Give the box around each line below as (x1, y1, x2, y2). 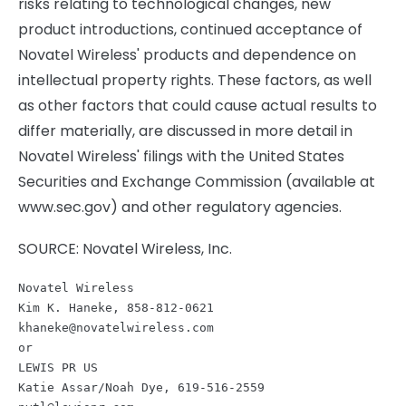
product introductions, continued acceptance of (18, 19, 362, 40)
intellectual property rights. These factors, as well (18, 70, 372, 91)
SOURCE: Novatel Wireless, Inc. (18, 238, 232, 259)
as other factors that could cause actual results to (18, 95, 377, 116)
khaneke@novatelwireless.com (18, 321, 214, 334)
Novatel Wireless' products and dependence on (18, 44, 356, 65)
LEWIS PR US (18, 361, 98, 374)
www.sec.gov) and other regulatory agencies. (18, 197, 342, 217)
